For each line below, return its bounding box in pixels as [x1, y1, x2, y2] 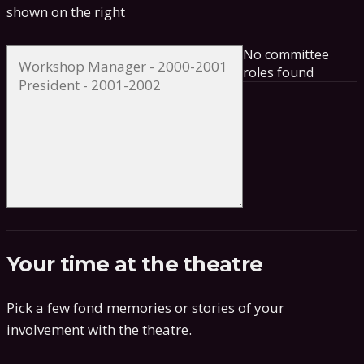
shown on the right [6, 2, 125, 22]
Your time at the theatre [6, 251, 263, 277]
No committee [243, 45, 330, 63]
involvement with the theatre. [6, 320, 192, 340]
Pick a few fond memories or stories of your [6, 298, 284, 318]
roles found [243, 63, 314, 81]
